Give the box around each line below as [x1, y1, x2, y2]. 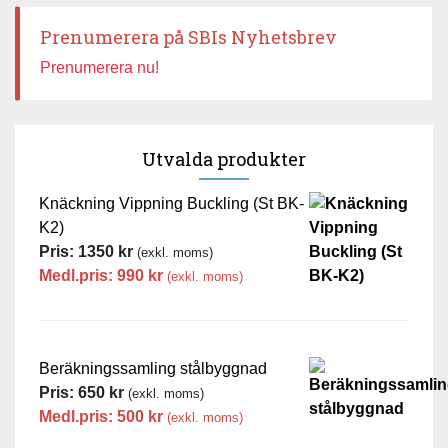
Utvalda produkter [142, 147, 306, 172]
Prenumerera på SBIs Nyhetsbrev [40, 25, 337, 50]
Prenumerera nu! [40, 59, 159, 77]
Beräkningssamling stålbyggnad [39, 360, 267, 378]
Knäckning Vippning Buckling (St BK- [39, 195, 304, 213]
